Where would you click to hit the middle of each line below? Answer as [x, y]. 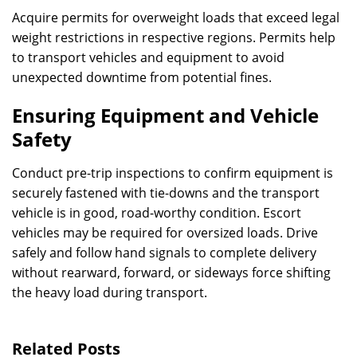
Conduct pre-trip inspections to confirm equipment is [173, 173]
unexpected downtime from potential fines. [142, 77]
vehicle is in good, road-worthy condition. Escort [157, 213]
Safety [42, 139]
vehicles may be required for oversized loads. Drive [165, 233]
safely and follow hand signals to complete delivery [164, 253]
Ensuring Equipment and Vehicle [165, 115]
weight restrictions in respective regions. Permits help [174, 37]
